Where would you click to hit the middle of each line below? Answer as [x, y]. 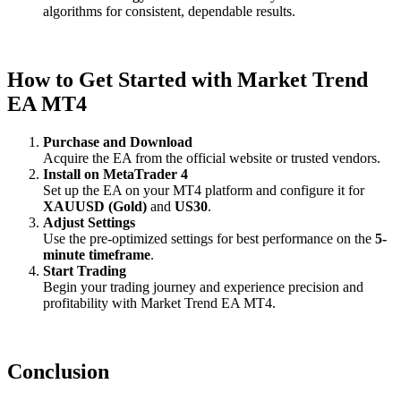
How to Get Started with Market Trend [188, 80]
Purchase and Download [118, 141]
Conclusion [58, 371]
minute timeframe [97, 254]
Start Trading [85, 270]
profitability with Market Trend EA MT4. [159, 303]
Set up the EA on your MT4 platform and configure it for [204, 190]
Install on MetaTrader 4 [115, 174]
